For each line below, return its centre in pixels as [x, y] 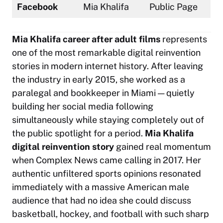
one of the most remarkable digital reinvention [106, 52]
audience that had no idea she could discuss [102, 200]
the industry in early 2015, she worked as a [99, 79]
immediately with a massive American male [101, 187]
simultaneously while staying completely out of [108, 119]
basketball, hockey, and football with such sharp [111, 214]
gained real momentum [163, 146]
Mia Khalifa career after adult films [86, 39]
